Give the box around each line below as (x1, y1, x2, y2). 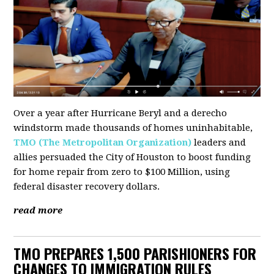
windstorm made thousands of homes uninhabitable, (13, 122, 253, 134)
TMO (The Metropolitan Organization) (13, 137, 192, 149)
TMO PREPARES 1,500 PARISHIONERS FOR (13, 242, 257, 265)
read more (13, 205, 63, 217)
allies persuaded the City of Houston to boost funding (13, 152, 251, 163)
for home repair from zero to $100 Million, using (13, 166, 231, 178)
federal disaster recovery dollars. (13, 181, 163, 193)
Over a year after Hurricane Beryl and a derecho (13, 108, 228, 119)
